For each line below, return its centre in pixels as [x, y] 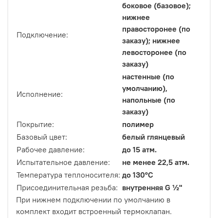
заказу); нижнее [151, 41]
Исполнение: [40, 94]
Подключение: [42, 35]
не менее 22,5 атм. [156, 162]
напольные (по [149, 100]
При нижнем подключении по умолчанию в [93, 200]
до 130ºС [138, 175]
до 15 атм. [139, 150]
